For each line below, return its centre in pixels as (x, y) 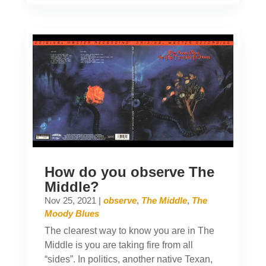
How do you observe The (129, 172)
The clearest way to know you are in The (129, 231)
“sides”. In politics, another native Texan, (128, 259)
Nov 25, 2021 (70, 201)
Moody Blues (72, 214)
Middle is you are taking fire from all (118, 245)
